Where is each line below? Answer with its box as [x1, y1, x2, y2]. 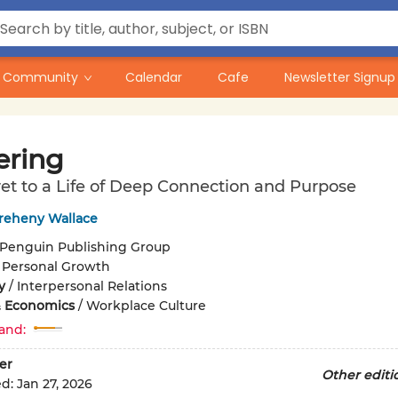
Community [3, 68, 78, 86]
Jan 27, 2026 [16, 376, 92, 393]
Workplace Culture [85, 298, 206, 314]
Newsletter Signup [284, 68, 395, 86]
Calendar [125, 68, 182, 86]
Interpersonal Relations [16, 278, 167, 294]
